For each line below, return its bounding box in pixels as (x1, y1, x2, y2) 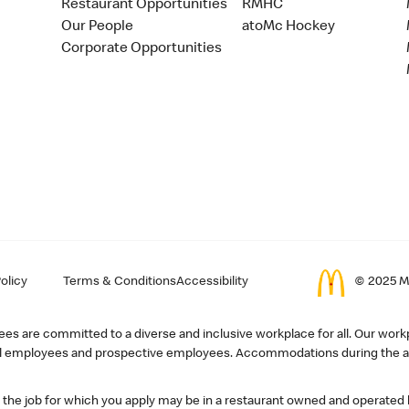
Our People (61, 19, 134, 35)
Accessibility (176, 276, 249, 289)
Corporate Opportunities (61, 41, 223, 57)
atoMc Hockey (241, 19, 335, 35)
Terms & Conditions (62, 276, 176, 289)
